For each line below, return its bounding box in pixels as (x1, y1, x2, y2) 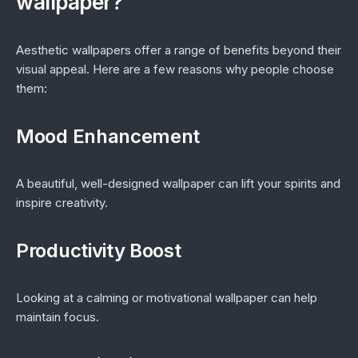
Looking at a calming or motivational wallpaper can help (16, 290, 317, 305)
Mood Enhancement (16, 125, 201, 148)
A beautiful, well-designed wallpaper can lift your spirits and (16, 176, 340, 191)
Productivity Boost (16, 239, 181, 262)
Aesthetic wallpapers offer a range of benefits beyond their (16, 42, 341, 58)
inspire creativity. (16, 195, 108, 210)
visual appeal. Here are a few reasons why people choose (16, 62, 334, 77)
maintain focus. (16, 309, 99, 324)
